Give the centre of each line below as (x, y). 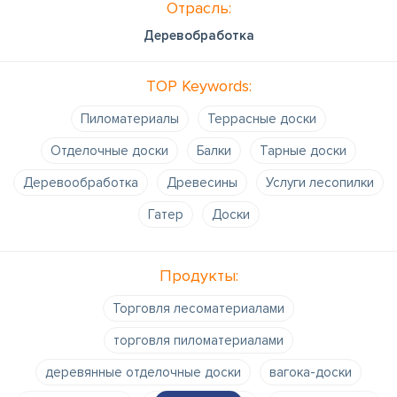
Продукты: (198, 275)
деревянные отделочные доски (143, 372)
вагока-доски (311, 372)
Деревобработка (198, 35)
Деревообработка (81, 182)
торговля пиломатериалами (198, 340)
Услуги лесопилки (320, 182)
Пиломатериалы (130, 118)
